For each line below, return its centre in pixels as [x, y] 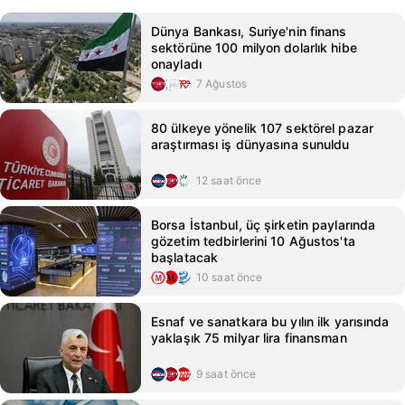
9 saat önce [226, 374]
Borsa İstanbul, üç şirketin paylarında [264, 225]
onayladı [176, 64]
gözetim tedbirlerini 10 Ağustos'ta [253, 241]
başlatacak [185, 257]
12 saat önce [229, 180]
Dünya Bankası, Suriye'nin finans [249, 31]
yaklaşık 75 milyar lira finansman [249, 338]
